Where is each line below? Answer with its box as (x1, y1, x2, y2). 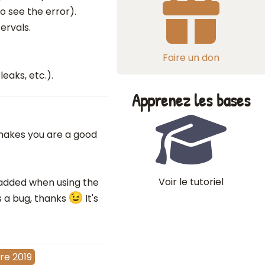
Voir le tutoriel (159, 175, 224, 189)
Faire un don (163, 51, 219, 64)
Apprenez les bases (132, 89, 250, 112)
